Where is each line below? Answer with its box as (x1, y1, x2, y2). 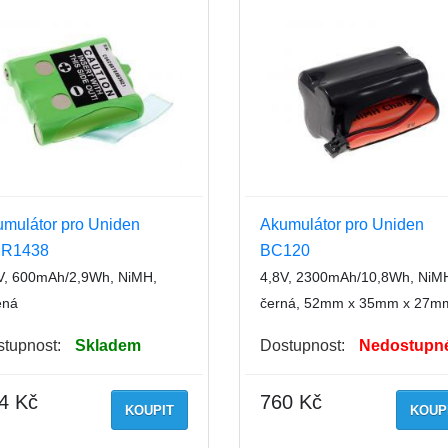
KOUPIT (125, 403, 174, 419)
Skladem (74, 337, 141, 355)
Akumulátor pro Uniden (260, 216, 424, 234)
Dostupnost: (260, 337, 345, 355)
